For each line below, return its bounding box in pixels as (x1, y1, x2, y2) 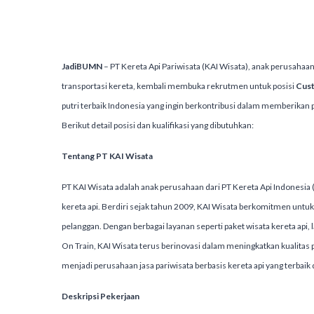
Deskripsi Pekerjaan (62, 291, 139, 301)
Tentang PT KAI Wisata (62, 151, 153, 161)
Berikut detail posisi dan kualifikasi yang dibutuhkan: (62, 120, 254, 130)
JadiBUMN (62, 61, 102, 71)
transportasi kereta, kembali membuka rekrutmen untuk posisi (62, 81, 296, 91)
